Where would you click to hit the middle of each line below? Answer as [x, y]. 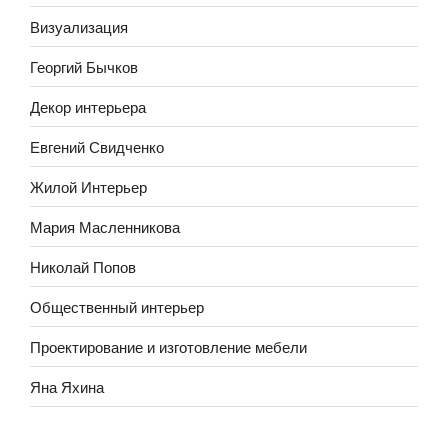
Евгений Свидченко [97, 146]
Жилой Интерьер [88, 186]
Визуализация [79, 26]
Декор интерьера [88, 106]
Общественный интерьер [117, 306]
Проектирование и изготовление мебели [168, 346]
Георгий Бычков [84, 66]
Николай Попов [83, 266]
